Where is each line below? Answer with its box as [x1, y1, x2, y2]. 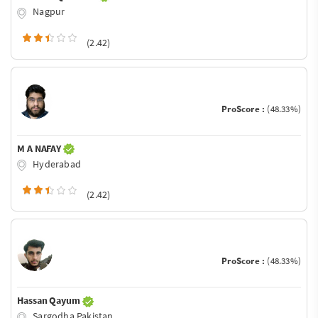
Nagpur [31, 4, 65, 18]
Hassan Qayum [17, 294, 82, 307]
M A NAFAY [17, 141, 63, 155]
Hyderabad [31, 157, 81, 170]
